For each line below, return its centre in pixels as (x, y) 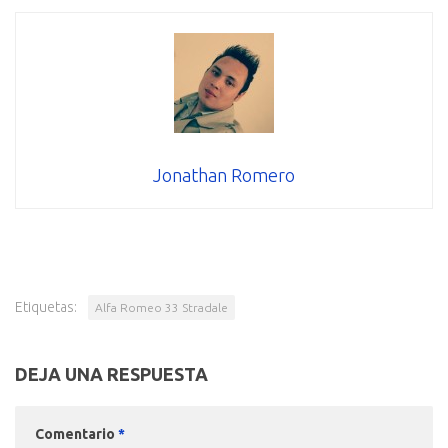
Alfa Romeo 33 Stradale (161, 308)
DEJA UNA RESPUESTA (111, 374)
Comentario (76, 434)
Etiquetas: (46, 307)
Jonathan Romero (224, 175)
